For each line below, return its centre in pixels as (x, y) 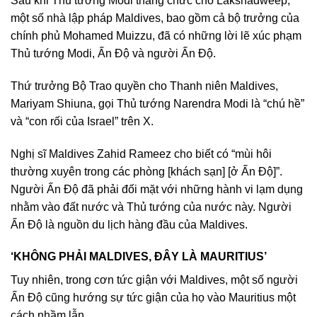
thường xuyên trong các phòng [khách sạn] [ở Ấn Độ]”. (146, 171)
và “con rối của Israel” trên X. (82, 121)
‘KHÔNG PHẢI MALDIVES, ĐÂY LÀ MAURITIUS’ (139, 257)
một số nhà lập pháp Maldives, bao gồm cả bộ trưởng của (155, 18)
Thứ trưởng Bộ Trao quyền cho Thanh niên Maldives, (144, 86)
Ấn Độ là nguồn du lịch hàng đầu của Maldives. (129, 224)
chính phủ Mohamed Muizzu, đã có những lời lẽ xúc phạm (156, 36)
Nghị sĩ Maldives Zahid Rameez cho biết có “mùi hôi (141, 154)
